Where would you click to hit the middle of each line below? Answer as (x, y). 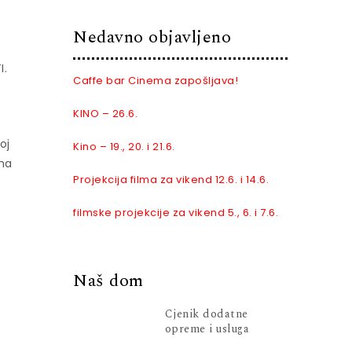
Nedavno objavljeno (152, 37)
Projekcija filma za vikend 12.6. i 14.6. (171, 180)
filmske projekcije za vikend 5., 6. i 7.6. (176, 213)
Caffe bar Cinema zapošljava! (156, 81)
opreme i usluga (207, 328)
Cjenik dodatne (206, 313)
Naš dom (108, 281)
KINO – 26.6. (106, 114)
